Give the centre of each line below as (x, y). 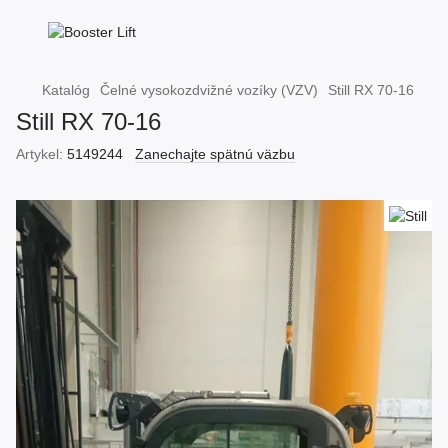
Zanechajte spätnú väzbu (215, 154)
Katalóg (66, 90)
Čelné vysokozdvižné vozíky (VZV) (209, 90)
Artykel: (39, 154)
